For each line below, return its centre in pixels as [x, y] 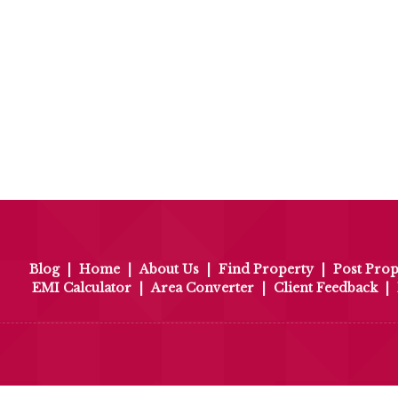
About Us [169, 270]
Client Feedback [326, 288]
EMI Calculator [82, 288]
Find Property [266, 270]
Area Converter [203, 288]
